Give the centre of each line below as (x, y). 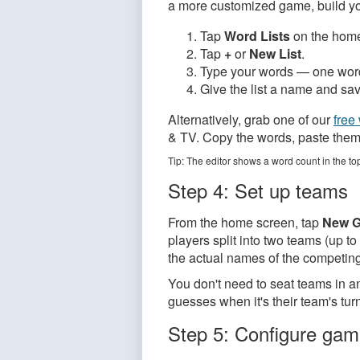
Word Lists (257, 36)
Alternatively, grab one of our (251, 119)
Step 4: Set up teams (258, 190)
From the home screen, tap (245, 222)
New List (275, 53)
